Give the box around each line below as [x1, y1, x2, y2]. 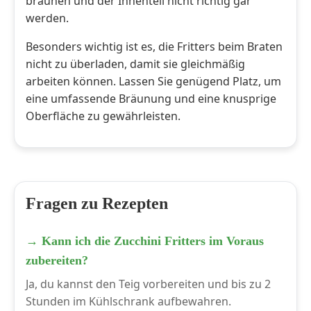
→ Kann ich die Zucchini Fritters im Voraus [26, 234, 264, 249]
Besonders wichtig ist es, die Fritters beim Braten [26, 39, 283, 55]
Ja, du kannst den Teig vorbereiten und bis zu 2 [26, 276, 271, 292]
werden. [26, 10, 69, 26]
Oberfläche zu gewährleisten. [26, 108, 180, 124]
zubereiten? [26, 253, 88, 268]
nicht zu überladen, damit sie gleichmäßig [26, 56, 245, 72]
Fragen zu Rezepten [26, 194, 168, 213]
